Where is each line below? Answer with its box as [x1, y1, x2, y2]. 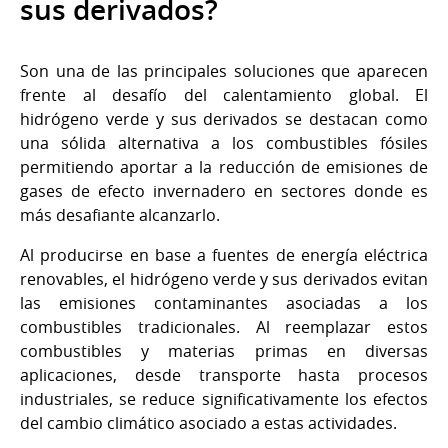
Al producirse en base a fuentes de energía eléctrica [20, 244, 428, 267]
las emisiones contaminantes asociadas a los [20, 292, 428, 315]
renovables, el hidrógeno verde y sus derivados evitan [20, 268, 428, 291]
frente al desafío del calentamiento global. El [20, 84, 428, 107]
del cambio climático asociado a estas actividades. [20, 412, 397, 435]
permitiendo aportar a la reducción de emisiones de [20, 156, 428, 179]
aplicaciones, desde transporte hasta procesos [20, 364, 428, 387]
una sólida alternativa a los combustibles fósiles [20, 132, 428, 155]
